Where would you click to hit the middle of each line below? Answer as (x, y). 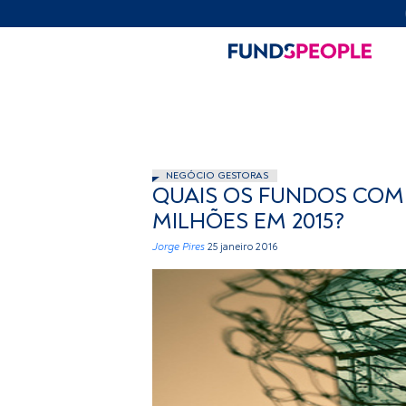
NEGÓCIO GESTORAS (217, 175)
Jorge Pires (179, 247)
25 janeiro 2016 (242, 247)
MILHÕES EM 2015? (249, 222)
